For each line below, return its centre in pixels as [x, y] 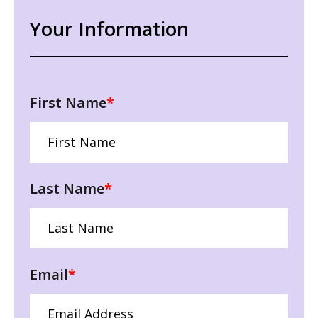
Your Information [109, 28]
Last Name [67, 188]
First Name [68, 102]
